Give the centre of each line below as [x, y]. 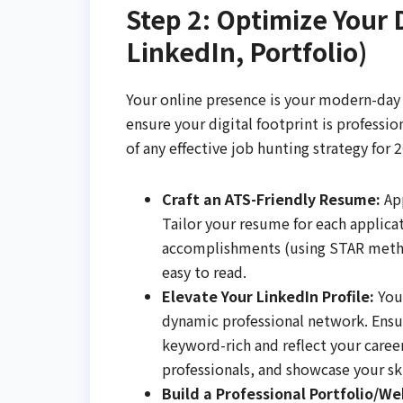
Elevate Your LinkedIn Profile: [268, 296]
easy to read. [204, 272]
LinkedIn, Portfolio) [246, 51]
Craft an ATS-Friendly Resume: [271, 199]
